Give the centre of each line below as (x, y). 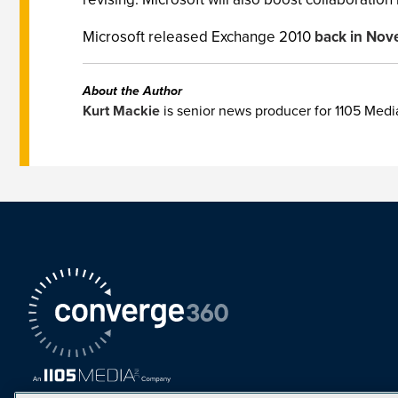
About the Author (132, 91)
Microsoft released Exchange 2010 (199, 37)
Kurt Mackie (121, 111)
